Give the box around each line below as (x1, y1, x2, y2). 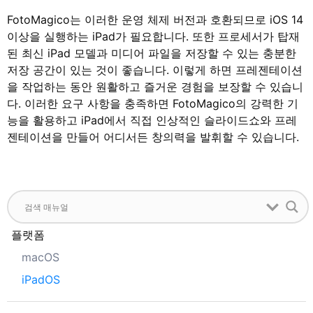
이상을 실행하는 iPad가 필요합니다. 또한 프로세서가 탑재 (7, 29, 300, 43)
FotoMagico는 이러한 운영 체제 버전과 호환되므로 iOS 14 (7, 12, 303, 27)
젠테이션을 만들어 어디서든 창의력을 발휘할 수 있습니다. (7, 129, 299, 144)
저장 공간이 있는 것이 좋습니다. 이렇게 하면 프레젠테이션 (7, 62, 303, 77)
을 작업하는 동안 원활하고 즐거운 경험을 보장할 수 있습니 (7, 79, 303, 94)
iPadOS (22, 272, 60, 287)
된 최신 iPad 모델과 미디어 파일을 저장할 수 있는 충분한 (7, 45, 296, 60)
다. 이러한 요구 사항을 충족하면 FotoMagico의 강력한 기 (7, 96, 298, 110)
